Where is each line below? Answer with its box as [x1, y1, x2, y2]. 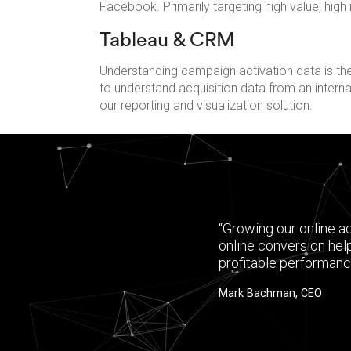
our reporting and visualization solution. [100, 98, 316, 114]
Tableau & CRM [100, 27, 235, 52]
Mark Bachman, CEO [219, 287, 322, 301]
